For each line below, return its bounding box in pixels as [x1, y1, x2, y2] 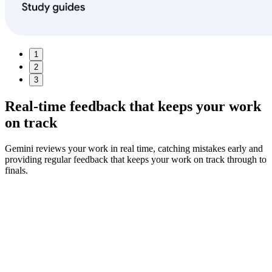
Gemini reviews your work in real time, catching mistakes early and [5, 143, 263, 154]
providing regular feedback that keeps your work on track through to [5, 154, 267, 165]
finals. [5, 165, 28, 175]
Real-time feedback [5, 98, 126, 114]
